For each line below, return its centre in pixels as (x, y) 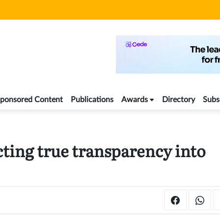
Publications (92, 100)
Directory (179, 100)
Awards (135, 100)
